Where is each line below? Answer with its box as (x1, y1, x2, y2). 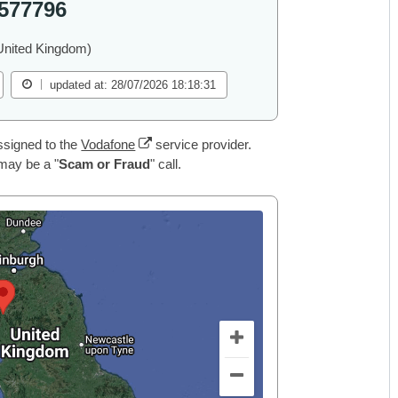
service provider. (152, 137, 252, 153)
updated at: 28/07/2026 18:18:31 (50, 78, 217, 92)
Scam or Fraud (58, 156, 150, 172)
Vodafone (81, 137, 136, 153)
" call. (149, 156, 181, 172)
